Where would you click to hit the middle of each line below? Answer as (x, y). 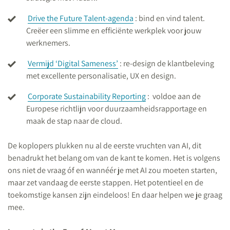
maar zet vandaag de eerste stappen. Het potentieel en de (106, 183)
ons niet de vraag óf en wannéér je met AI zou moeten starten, (112, 170)
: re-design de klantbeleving (167, 63)
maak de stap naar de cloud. (75, 121)
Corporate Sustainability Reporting (87, 96)
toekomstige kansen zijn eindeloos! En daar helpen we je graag (115, 195)
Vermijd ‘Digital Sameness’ (73, 63)
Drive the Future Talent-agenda (81, 18)
